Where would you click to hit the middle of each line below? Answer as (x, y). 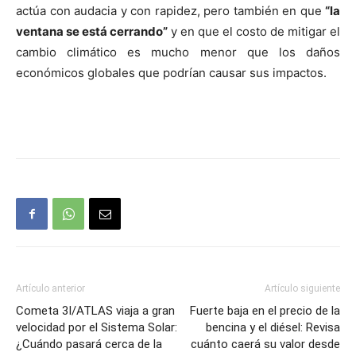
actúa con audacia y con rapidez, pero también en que (170, 11)
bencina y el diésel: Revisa (273, 328)
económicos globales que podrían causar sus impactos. (171, 73)
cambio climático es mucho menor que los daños (178, 52)
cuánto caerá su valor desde (265, 344)
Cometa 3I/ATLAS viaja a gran (95, 311)
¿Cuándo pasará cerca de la (89, 344)
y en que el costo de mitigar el (254, 32)
